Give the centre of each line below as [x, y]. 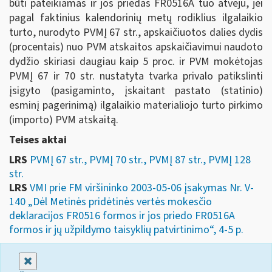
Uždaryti [51, 260]
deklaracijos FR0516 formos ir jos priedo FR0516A [122, 216]
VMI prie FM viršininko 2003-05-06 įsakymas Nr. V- [142, 188]
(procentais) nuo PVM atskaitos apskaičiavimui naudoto [136, 47]
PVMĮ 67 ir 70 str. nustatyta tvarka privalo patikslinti [136, 76]
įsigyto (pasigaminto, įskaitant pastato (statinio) [136, 90]
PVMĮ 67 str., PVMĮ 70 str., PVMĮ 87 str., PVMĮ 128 [140, 160]
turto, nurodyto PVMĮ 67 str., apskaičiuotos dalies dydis [136, 32]
